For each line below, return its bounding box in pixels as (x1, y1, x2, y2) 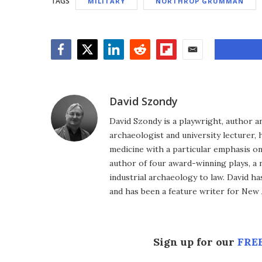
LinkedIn (103, 59, 146, 73)
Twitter (77, 59, 115, 73)
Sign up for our (153, 235, 237, 249)
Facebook (50, 59, 99, 73)
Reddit (129, 59, 162, 73)
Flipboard (156, 59, 205, 73)
